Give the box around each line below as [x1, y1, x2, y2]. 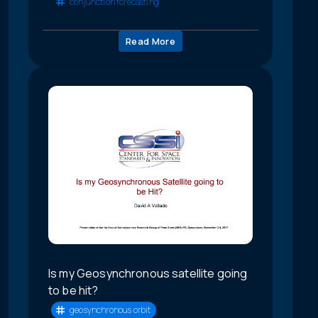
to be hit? [48, 282, 99, 298]
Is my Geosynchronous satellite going [48, 265, 248, 281]
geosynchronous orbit [70, 304, 151, 317]
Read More [125, 35, 176, 48]
